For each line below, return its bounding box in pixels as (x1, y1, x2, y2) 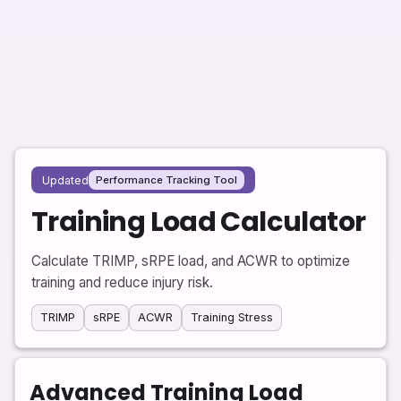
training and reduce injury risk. (31, 274, 213, 292)
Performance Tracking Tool (96, 174, 237, 187)
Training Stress (191, 311, 273, 325)
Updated (42, 173, 89, 187)
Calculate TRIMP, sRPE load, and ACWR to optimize (31, 252, 350, 270)
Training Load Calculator (31, 202, 366, 242)
